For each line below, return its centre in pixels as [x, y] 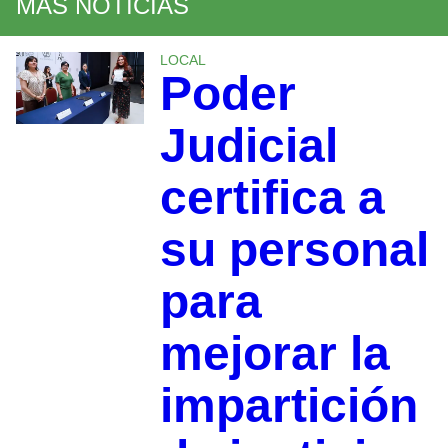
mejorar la [274, 353]
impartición [288, 405]
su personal [294, 249]
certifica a [272, 197]
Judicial [248, 145]
